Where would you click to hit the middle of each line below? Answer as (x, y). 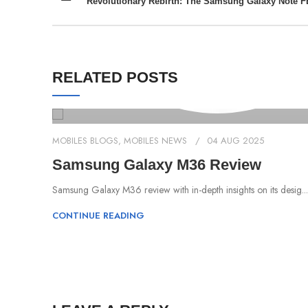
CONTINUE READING (98, 215)
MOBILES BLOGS (85, 140)
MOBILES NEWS (155, 140)
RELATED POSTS (115, 77)
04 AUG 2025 (235, 140)
